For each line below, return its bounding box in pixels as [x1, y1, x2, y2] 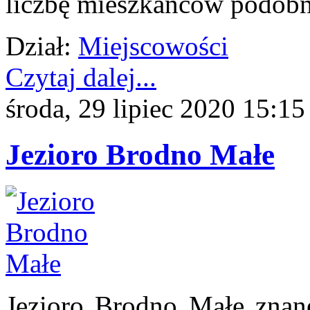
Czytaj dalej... [6, 62, 156, 93]
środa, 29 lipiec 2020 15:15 [6, 93, 305, 124]
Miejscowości [78, 31, 228, 62]
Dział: [6, 31, 71, 62]
